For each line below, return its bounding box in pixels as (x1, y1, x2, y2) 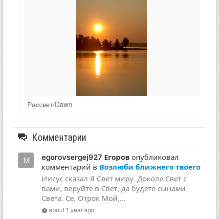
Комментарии (32, 131, 86, 144)
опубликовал (130, 153, 179, 162)
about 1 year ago (49, 206, 95, 214)
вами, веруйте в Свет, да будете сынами (42, 184, 186, 194)
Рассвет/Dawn (27, 99, 72, 109)
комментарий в (42, 162, 99, 172)
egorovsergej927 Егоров (42, 153, 130, 162)
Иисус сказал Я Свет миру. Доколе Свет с (42, 174, 187, 184)
